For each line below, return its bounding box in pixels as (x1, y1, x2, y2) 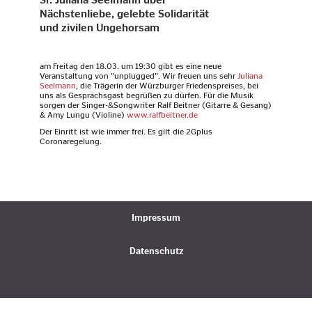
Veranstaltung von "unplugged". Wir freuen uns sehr (40, 70, 238, 81)
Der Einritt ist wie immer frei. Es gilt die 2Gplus (40, 126, 213, 136)
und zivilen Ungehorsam (40, 21, 160, 34)
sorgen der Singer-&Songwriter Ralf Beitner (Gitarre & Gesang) (40, 100, 272, 110)
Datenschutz (129, 245, 183, 256)
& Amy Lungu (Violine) (40, 109, 127, 120)
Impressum (132, 212, 180, 223)
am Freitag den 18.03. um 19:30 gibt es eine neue (40, 61, 222, 71)
